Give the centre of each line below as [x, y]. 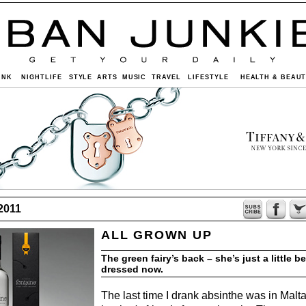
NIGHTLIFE [42, 77]
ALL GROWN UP [157, 235]
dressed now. [132, 269]
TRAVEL [166, 77]
